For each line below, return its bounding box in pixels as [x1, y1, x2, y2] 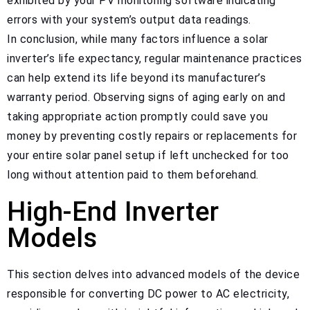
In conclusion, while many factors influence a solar [7, 32, 268, 46]
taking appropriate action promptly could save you [7, 109, 268, 123]
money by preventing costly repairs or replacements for [7, 129, 297, 143]
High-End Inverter [7, 195, 219, 227]
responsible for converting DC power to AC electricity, [7, 286, 289, 300]
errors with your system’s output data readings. [7, 12, 251, 26]
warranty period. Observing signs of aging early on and [7, 90, 285, 104]
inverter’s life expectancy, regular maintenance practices [7, 51, 302, 65]
